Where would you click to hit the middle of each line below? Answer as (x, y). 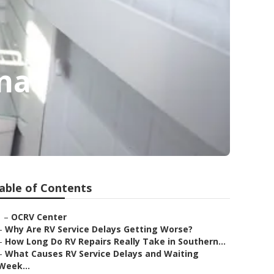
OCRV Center (39, 217)
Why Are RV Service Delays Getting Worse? (99, 229)
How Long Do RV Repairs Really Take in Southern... (115, 241)
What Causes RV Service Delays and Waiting (102, 254)
